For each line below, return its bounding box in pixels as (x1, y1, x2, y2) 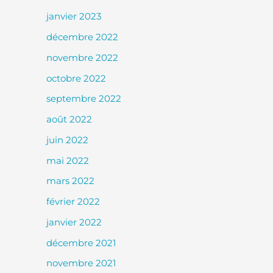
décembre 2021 (46, 236, 116, 249)
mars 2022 (46, 175, 94, 187)
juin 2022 (46, 133, 88, 146)
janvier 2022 (46, 216, 102, 228)
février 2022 (46, 196, 100, 207)
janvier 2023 (46, 10, 101, 23)
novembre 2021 (46, 257, 116, 269)
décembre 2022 (46, 31, 118, 43)
